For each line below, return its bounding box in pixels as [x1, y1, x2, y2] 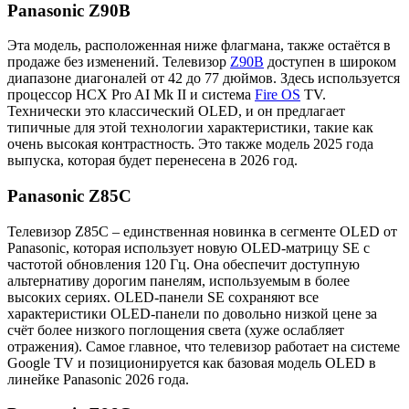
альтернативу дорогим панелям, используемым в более [7, 272, 350, 288]
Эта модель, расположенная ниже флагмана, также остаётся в [7, 37, 391, 54]
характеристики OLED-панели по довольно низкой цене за [7, 305, 377, 321]
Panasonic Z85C [7, 185, 131, 205]
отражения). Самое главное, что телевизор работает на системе [7, 338, 400, 354]
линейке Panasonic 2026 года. [7, 371, 189, 387]
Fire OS [255, 87, 300, 103]
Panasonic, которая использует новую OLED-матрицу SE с [7, 239, 370, 256]
